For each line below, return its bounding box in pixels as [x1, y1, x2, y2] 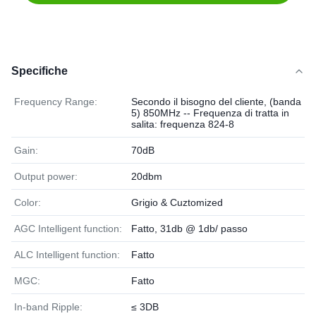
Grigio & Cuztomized [131, 197, 223, 208]
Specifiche [11, 65, 68, 77]
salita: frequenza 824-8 [131, 119, 234, 130]
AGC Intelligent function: [14, 223, 122, 234]
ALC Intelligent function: [14, 249, 120, 260]
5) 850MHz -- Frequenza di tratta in [131, 107, 289, 119]
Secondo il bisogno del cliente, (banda [131, 96, 301, 107]
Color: [14, 197, 41, 208]
